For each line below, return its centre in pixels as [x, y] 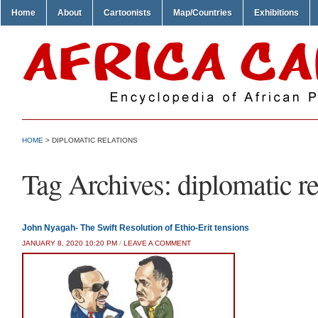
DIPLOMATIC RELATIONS [95, 140]
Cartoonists [127, 13]
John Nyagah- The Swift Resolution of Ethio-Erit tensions [136, 228]
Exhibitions [276, 13]
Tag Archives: [100, 183]
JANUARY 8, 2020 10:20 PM [70, 243]
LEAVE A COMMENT [157, 243]
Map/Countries [203, 13]
